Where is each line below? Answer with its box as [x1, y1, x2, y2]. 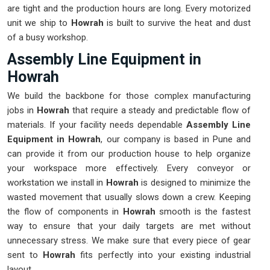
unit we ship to [7, 17, 68, 29]
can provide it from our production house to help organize [7, 148, 251, 160]
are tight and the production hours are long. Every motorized [7, 3, 251, 14]
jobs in [7, 105, 37, 116]
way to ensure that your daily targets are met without [7, 221, 251, 232]
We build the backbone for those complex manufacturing [7, 90, 251, 102]
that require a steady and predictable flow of [72, 105, 251, 116]
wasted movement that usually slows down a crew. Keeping [7, 192, 251, 203]
